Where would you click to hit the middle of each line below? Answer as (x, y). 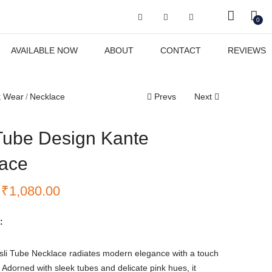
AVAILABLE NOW (44, 50)
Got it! (215, 21)
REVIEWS (246, 50)
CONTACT (180, 50)
